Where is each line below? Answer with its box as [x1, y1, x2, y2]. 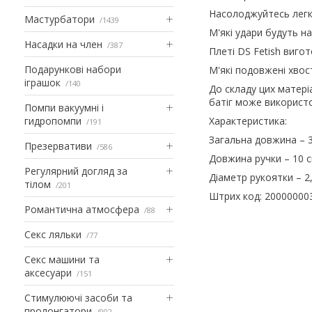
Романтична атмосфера [24, 202, 139, 216]
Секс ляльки [24, 227, 81, 241]
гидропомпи [24, 114, 81, 127]
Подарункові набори [24, 62, 121, 76]
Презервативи [24, 139, 92, 153]
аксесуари [24, 265, 72, 279]
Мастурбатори [24, 12, 95, 26]
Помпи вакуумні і [24, 100, 104, 114]
